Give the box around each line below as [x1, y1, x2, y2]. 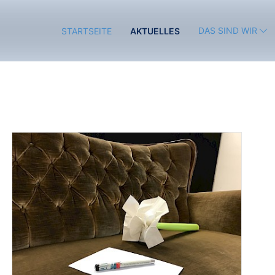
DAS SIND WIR [198, 25, 257, 36]
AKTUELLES [130, 25, 180, 36]
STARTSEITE [61, 25, 112, 36]
